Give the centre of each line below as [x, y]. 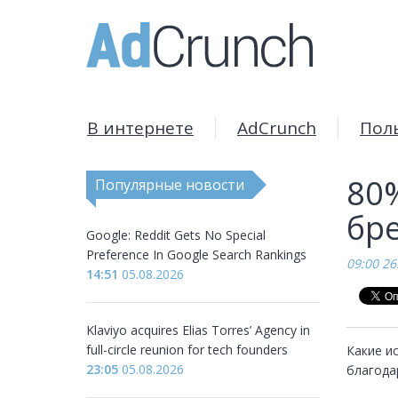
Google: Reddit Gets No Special [176, 235]
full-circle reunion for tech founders [187, 350]
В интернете [140, 128]
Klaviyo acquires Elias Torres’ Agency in [198, 330]
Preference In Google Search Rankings [196, 255]
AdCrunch [277, 128]
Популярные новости [169, 185]
